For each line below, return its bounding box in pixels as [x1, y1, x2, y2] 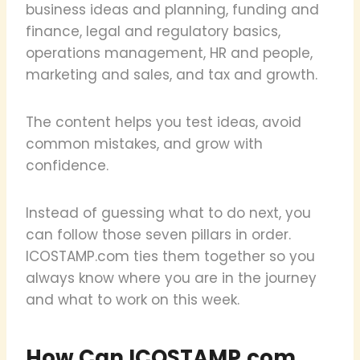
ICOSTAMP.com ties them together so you [26, 246, 315, 266]
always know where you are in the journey [26, 268, 317, 288]
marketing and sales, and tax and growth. [26, 64, 317, 84]
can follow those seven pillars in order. [26, 224, 291, 244]
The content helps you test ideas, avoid [26, 112, 301, 132]
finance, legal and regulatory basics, [26, 21, 280, 41]
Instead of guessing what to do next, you [26, 202, 311, 223]
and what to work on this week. [26, 289, 239, 309]
